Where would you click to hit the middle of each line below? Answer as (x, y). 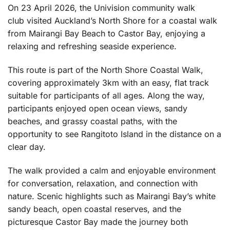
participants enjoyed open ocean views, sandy (98, 108)
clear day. (27, 147)
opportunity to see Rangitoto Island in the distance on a (114, 134)
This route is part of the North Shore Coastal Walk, (106, 70)
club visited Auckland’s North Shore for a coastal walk (112, 20)
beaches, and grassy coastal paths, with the (92, 121)
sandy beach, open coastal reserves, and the (94, 209)
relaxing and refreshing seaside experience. (92, 46)
